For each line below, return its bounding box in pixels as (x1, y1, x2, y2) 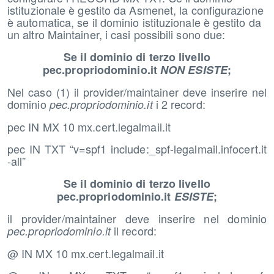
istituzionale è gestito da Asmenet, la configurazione (7, 1, 264, 18)
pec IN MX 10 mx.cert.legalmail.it (7, 118, 171, 135)
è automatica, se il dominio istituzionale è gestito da (7, 13, 261, 30)
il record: (110, 222, 157, 239)
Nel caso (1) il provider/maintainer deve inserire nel (7, 83, 267, 100)
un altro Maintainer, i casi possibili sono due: (7, 26, 226, 42)
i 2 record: (152, 95, 206, 112)
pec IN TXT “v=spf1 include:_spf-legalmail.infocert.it (7, 140, 267, 157)
